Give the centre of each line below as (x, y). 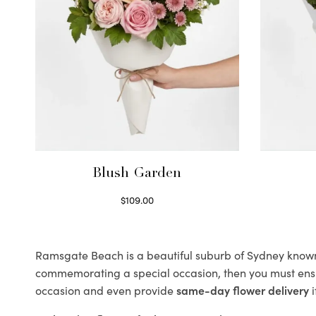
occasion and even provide (106, 290)
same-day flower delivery (243, 290)
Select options (137, 215)
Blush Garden (137, 175)
